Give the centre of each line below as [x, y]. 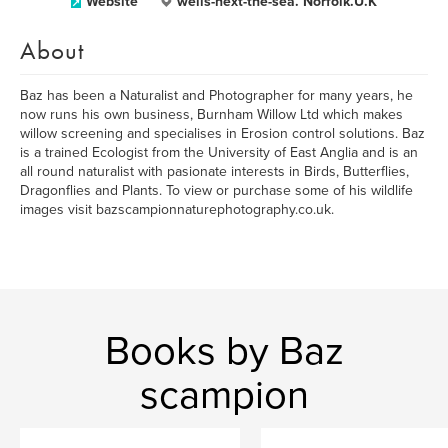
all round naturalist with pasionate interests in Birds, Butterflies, [214, 171]
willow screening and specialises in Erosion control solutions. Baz [222, 133]
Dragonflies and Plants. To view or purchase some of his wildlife [216, 190]
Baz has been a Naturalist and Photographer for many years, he [216, 95]
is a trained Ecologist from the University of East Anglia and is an [219, 152]
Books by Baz [224, 351]
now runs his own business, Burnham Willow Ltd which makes [211, 114]
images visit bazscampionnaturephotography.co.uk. [177, 209]
